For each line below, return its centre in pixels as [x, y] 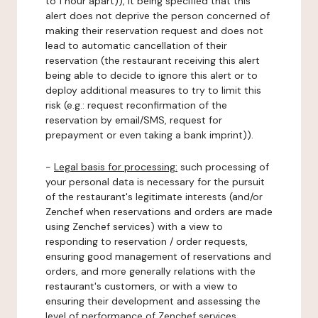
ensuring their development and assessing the [153, 301]
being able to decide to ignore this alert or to [152, 75]
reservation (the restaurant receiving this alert [153, 60]
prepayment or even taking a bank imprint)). [149, 135]
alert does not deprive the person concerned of [158, 16]
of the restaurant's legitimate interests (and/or [154, 197]
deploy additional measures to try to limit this [153, 90]
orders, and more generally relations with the [150, 271]
